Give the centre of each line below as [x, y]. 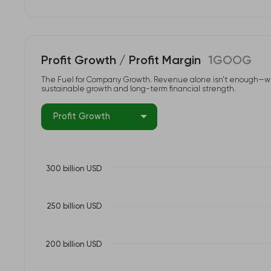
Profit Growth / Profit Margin [121, 61]
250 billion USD [94, 207]
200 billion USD [94, 245]
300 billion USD [94, 169]
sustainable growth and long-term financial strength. [138, 90]
